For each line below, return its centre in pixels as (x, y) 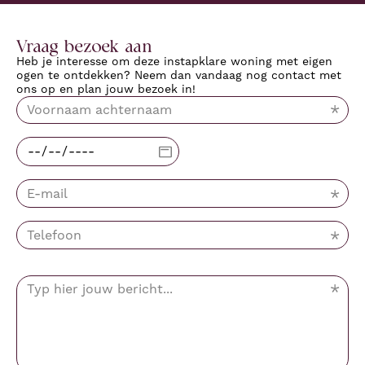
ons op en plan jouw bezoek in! (106, 88)
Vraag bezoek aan (84, 45)
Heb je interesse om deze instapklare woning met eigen (174, 61)
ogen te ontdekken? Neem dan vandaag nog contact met (179, 75)
